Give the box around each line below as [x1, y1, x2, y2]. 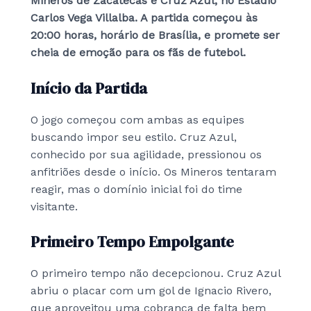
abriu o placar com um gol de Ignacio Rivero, [31, 284, 271, 298]
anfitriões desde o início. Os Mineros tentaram [31, 165, 276, 178]
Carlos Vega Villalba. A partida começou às [31, 11, 258, 25]
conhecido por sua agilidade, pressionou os [31, 147, 262, 161]
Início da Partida [31, 77, 147, 99]
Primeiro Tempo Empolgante [31, 231, 234, 253]
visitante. [31, 199, 78, 213]
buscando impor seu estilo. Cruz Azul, [31, 130, 237, 144]
